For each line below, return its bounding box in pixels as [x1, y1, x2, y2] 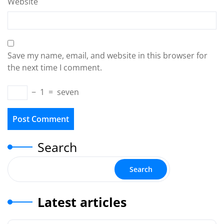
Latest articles [37, 193, 126, 210]
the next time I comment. [7, 62, 102, 73]
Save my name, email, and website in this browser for [7, 50, 207, 61]
